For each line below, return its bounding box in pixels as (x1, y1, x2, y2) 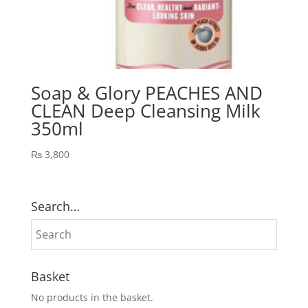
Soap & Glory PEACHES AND (30, 80, 263, 105)
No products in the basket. (30, 290, 153, 304)
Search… (30, 197, 80, 214)
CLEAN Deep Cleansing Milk (30, 98, 261, 123)
